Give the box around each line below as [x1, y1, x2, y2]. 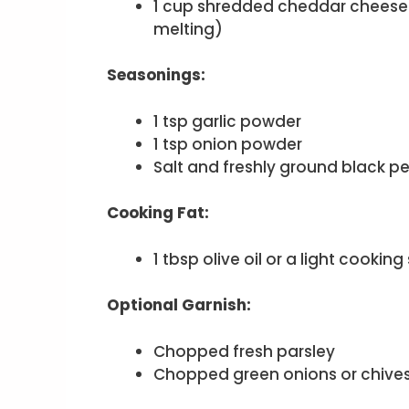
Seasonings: [107, 64, 205, 87]
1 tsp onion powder [153, 132, 302, 155]
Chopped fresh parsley [153, 340, 335, 362]
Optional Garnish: [107, 294, 251, 317]
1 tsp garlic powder [153, 110, 301, 132]
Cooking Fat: [107, 202, 209, 225]
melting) [153, 17, 223, 40]
